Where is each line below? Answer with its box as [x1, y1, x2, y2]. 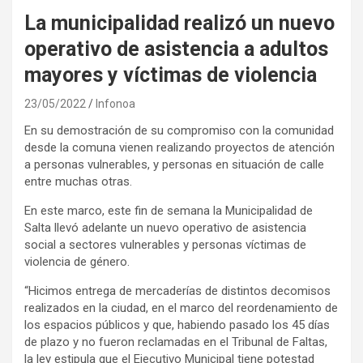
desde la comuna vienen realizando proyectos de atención [24, 139, 335, 155]
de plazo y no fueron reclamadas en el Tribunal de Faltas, [24, 334, 327, 349]
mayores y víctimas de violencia [24, 62, 317, 87]
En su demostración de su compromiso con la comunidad [24, 122, 334, 138]
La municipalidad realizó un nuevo [24, 11, 335, 35]
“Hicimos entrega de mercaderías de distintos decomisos [24, 283, 331, 298]
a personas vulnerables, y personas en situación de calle [24, 156, 324, 172]
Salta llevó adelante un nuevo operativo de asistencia [24, 220, 306, 235]
